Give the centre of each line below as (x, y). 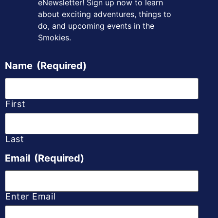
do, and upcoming (73, 26)
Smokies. (55, 38)
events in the (131, 26)
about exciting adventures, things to (105, 14)
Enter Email (31, 196)
